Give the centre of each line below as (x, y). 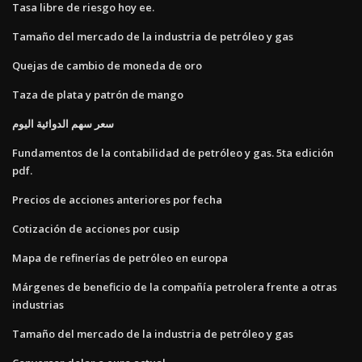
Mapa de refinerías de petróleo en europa (120, 257)
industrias (38, 304)
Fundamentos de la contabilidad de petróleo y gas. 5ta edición (173, 152)
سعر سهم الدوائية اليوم (63, 123)
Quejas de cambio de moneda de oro (107, 65)
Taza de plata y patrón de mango (98, 94)
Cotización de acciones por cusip (96, 228)
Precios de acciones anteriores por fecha (117, 199)
